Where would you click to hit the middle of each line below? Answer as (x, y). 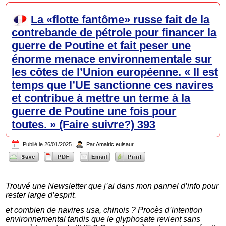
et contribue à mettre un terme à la (101, 98)
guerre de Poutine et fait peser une (101, 46)
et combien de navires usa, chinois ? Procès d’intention (104, 210)
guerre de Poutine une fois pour (94, 111)
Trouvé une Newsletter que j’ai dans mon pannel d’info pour (112, 186)
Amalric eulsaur (115, 145)
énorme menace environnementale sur (112, 59)
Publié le (33, 145)
